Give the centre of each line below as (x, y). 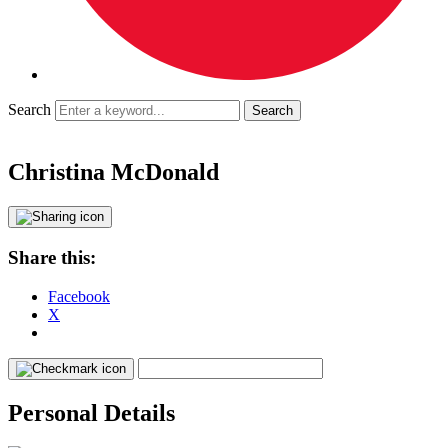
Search (29, 110)
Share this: (52, 257)
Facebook (79, 296)
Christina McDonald (113, 172)
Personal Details (91, 412)
